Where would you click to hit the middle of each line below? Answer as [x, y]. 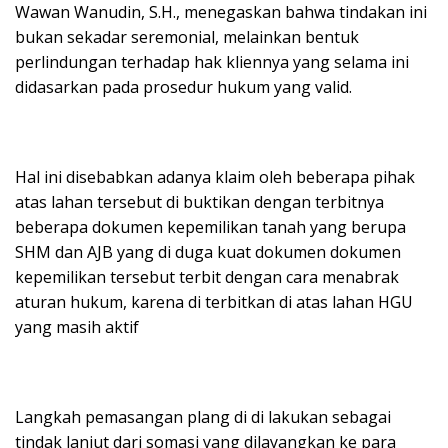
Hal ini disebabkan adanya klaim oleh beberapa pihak [215, 177]
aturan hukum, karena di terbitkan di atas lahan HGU [214, 302]
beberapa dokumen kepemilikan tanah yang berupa [210, 227]
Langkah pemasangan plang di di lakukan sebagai [203, 417]
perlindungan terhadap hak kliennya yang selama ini [212, 62]
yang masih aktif [77, 327]
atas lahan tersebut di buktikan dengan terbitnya [199, 202]
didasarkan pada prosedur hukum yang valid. [183, 87]
